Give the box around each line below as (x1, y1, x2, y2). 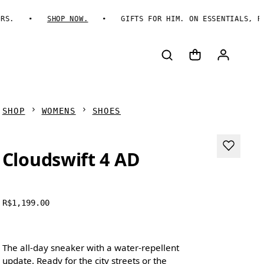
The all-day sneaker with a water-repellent (2, 241, 179, 253)
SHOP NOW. (30, 15, 71, 23)
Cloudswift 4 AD (2, 147, 140, 172)
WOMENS (41, 106, 76, 115)
